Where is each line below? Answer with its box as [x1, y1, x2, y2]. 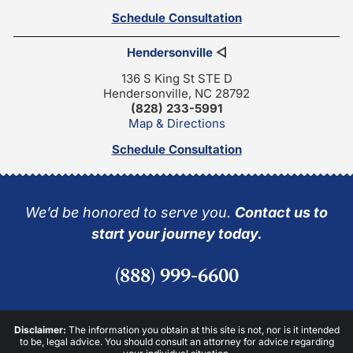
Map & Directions [128, 115, 225, 131]
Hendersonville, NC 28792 [103, 85, 250, 101]
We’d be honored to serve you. [25, 203, 235, 221]
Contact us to [235, 203, 328, 221]
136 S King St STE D [121, 70, 232, 86]
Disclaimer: [13, 323, 69, 336]
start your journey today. [91, 225, 262, 242]
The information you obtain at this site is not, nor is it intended [68, 323, 340, 336]
